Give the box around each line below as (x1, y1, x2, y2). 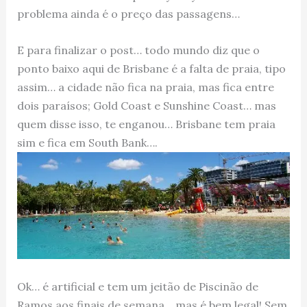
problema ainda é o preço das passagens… (16, 7, 240, 21)
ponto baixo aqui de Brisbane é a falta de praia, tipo (16, 61, 286, 75)
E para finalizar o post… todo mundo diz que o (16, 42, 260, 57)
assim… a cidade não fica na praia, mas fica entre (16, 79, 274, 94)
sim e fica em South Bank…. (16, 135, 158, 149)
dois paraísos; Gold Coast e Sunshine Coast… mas (16, 98, 276, 112)
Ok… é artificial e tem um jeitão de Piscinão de (16, 279, 258, 293)
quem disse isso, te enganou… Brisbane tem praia (16, 116, 275, 131)
